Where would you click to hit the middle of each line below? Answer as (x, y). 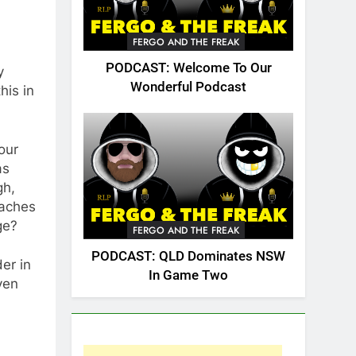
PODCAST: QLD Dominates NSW (188, 256)
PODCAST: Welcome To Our (188, 68)
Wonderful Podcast (188, 87)
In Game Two (188, 275)
